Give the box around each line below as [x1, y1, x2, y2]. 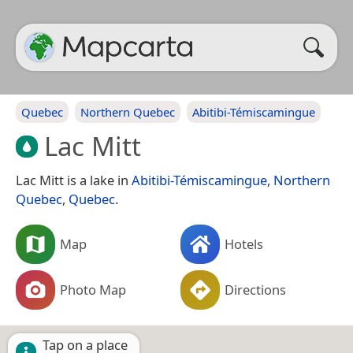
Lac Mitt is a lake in [16, 170, 132, 189]
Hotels [225, 234, 263, 253]
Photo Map [60, 280, 126, 299]
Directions [225, 280, 286, 299]
